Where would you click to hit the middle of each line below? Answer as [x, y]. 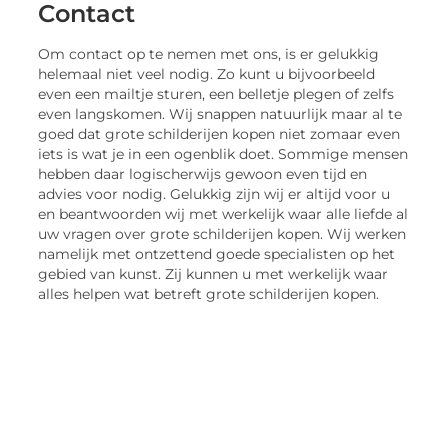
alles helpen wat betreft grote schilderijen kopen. [209, 294]
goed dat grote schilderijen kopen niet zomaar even [219, 134]
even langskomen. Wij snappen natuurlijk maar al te [220, 114]
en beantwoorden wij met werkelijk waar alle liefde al [223, 214]
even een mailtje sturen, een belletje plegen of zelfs [216, 94]
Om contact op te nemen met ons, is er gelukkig [209, 54]
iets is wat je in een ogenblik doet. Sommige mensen [223, 154]
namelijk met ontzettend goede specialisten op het [217, 254]
